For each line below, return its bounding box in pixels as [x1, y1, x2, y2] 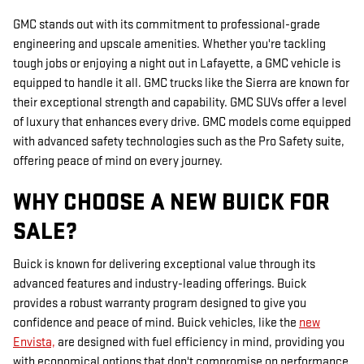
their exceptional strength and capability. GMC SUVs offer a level [13, 94, 347, 110]
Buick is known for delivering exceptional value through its [13, 257, 315, 273]
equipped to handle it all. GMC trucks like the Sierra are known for [13, 75, 349, 91]
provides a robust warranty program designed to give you [13, 296, 306, 312]
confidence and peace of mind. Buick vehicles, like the [13, 315, 299, 331]
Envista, [13, 335, 55, 351]
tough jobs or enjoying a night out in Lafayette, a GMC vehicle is [13, 55, 340, 71]
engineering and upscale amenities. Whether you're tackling [13, 36, 326, 52]
